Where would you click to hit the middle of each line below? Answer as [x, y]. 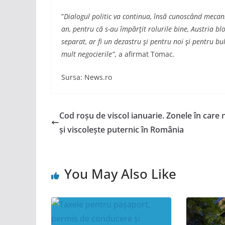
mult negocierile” [88, 54]
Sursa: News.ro [87, 77]
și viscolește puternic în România [122, 130]
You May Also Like [120, 174]
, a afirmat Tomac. [145, 54]
